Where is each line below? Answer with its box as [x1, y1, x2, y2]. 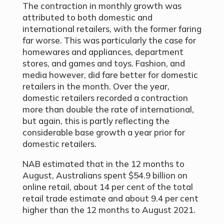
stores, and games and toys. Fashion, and [22, 58, 185, 69]
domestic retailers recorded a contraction [22, 92, 188, 103]
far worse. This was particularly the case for [22, 35, 196, 46]
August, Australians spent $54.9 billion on [22, 170, 187, 181]
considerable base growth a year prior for [22, 127, 185, 138]
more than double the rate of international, [22, 104, 194, 115]
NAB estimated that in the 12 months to [22, 158, 184, 169]
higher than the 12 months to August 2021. [22, 204, 195, 215]
